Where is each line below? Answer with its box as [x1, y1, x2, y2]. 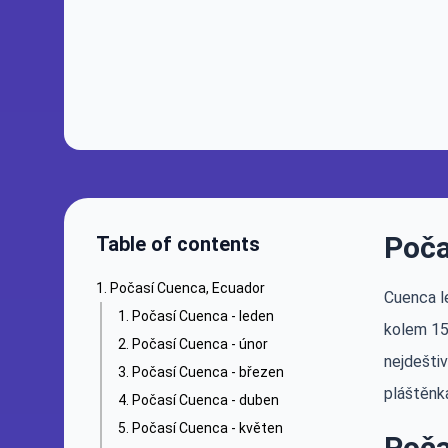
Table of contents [96, 232, 260, 256]
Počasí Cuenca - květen [132, 420, 283, 436]
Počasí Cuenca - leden [132, 308, 274, 324]
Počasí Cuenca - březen [132, 364, 284, 380]
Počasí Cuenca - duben [132, 392, 279, 408]
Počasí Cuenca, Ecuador [110, 280, 265, 296]
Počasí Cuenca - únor [132, 336, 268, 352]
